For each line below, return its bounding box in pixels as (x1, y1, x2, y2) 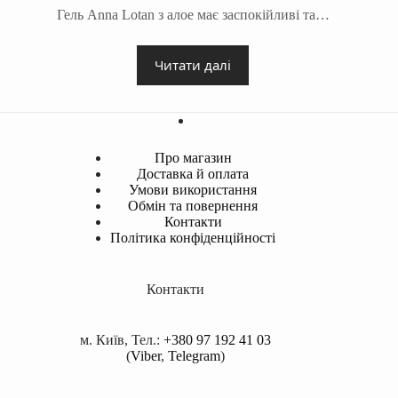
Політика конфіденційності (110, 230, 276, 246)
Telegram (167, 348, 220, 363)
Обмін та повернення (128, 198, 259, 214)
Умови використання (129, 182, 258, 198)
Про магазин (154, 150, 232, 166)
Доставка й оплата (137, 166, 250, 182)
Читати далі (155, 56, 232, 75)
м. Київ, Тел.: (79, 332, 163, 347)
